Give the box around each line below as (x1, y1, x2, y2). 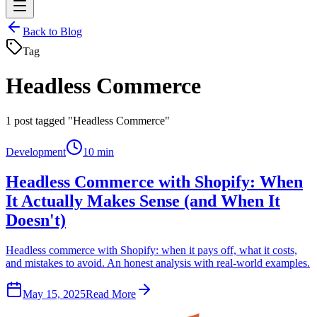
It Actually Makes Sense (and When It (6, 191, 280, 210)
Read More (86, 287, 136, 300)
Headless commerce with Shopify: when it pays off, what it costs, (6, 243, 297, 256)
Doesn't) (6, 210, 66, 229)
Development (6, 145, 66, 158)
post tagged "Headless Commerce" (14, 114, 170, 127)
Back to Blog (23, 25, 82, 38)
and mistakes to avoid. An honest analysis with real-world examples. (6, 256, 310, 269)
